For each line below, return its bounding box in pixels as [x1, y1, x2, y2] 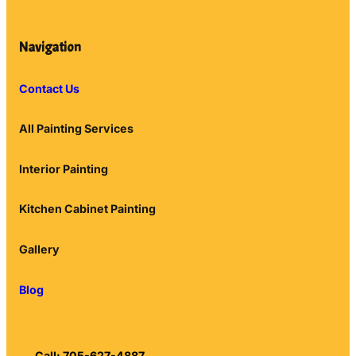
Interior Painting [19, 161, 108, 176]
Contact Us [19, 81, 79, 95]
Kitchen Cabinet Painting [19, 202, 156, 216]
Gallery [19, 242, 60, 257]
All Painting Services [19, 122, 133, 136]
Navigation [19, 39, 81, 56]
